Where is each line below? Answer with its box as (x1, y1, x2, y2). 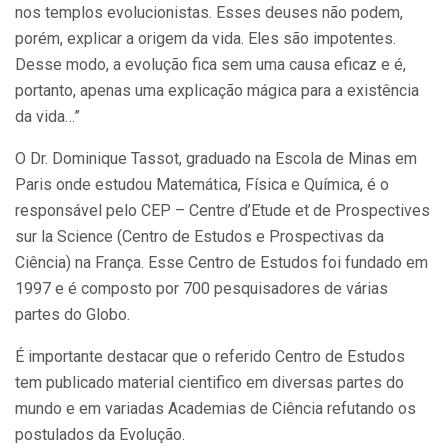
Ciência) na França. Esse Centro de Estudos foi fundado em (15, 252, 428, 272)
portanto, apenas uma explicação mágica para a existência (15, 80, 419, 100)
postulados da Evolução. (15, 424, 185, 444)
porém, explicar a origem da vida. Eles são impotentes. (15, 28, 396, 48)
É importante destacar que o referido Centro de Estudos (15, 346, 405, 366)
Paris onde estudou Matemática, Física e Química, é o (15, 174, 389, 194)
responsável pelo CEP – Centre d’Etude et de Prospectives (15, 200, 430, 220)
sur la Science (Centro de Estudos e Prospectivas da (15, 226, 384, 246)
